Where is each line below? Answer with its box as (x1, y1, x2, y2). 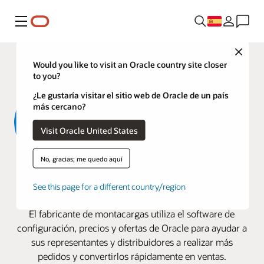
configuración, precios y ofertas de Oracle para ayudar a (16, 222, 247, 235)
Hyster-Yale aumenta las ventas (25, 166, 239, 184)
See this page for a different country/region (32, 180, 186, 192)
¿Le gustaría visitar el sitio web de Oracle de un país (32, 89, 229, 101)
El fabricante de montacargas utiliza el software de (29, 207, 235, 220)
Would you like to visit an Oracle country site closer (32, 58, 227, 70)
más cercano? (32, 100, 85, 112)
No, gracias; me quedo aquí (40, 154, 123, 163)
